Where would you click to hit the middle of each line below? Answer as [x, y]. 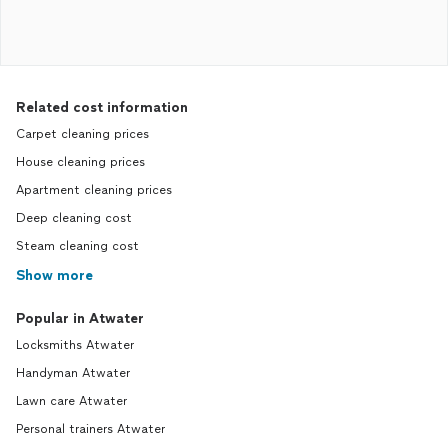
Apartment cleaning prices [94, 190]
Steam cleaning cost [77, 246]
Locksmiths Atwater [75, 345]
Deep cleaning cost [74, 218]
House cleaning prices [80, 162]
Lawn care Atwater [71, 401]
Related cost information [102, 107]
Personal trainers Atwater [90, 429]
